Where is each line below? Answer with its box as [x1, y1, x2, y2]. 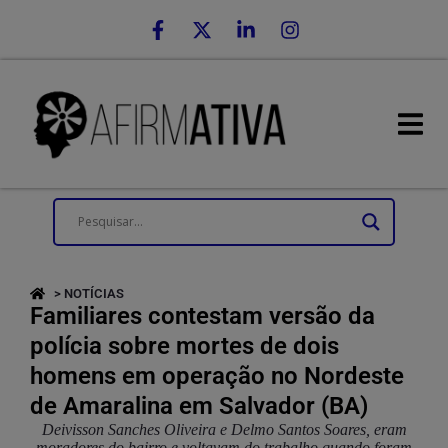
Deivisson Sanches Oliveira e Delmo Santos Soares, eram [41, 420, 407, 438]
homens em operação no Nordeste [30, 361, 404, 390]
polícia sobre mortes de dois [30, 331, 339, 360]
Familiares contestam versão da [30, 301, 375, 330]
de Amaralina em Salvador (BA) [30, 391, 368, 420]
